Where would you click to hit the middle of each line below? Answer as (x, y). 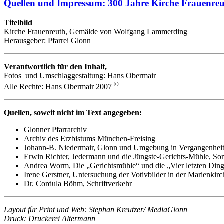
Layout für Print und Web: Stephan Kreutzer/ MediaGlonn (96, 209)
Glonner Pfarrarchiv (55, 129)
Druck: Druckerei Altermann (50, 218)
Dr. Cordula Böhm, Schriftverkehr (78, 183)
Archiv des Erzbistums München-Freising (90, 138)
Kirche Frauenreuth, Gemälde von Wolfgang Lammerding (96, 31)
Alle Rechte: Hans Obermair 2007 (59, 86)
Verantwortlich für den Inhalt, (58, 66)
